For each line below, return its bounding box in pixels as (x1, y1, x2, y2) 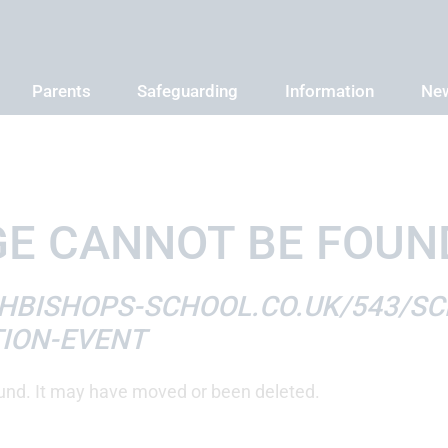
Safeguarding (136, 81, 238, 101)
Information (284, 81, 374, 101)
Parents (31, 81, 91, 101)
